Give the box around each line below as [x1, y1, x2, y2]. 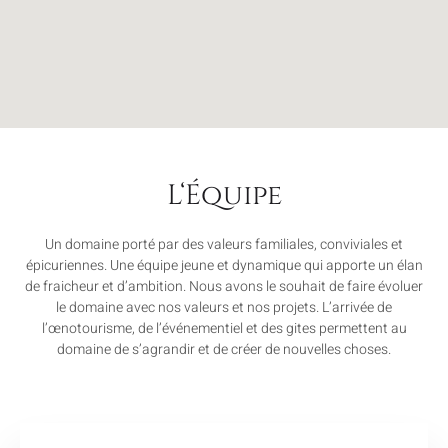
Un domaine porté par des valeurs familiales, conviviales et [45, 234, 403, 256]
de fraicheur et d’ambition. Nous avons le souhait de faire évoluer [25, 276, 423, 298]
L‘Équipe [166, 177, 282, 215]
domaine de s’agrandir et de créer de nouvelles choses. [57, 339, 391, 361]
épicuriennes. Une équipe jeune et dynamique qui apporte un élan [25, 255, 423, 277]
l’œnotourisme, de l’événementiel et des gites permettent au [41, 318, 407, 340]
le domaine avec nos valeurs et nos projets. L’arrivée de [56, 297, 392, 319]
